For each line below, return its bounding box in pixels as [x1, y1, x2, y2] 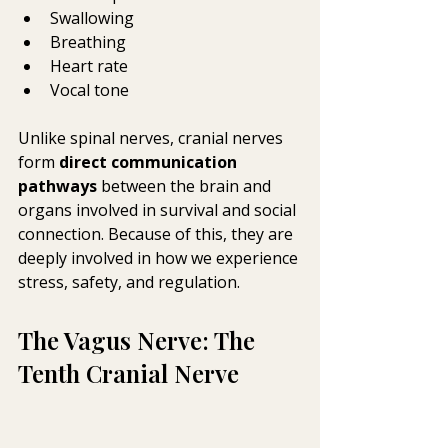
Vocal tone [50, 79, 129, 102]
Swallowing [50, 7, 134, 30]
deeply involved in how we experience [18, 247, 302, 270]
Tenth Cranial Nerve [18, 357, 239, 390]
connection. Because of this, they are [18, 223, 297, 246]
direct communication [59, 151, 241, 174]
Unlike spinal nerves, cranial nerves [18, 127, 287, 150]
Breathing [50, 31, 126, 54]
